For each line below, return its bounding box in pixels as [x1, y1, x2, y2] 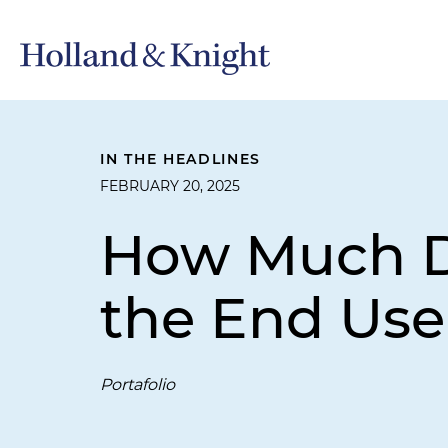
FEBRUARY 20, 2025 [100, 177, 240, 195]
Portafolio [100, 375, 175, 394]
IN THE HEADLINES [100, 150, 262, 168]
